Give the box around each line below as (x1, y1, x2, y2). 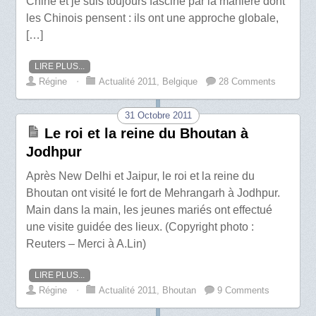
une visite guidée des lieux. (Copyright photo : (26, 220, 255, 233)
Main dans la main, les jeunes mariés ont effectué (26, 203, 273, 216)
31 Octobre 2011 (124, 109, 192, 121)
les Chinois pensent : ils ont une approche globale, (26, 11, 279, 24)
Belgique (162, 75, 198, 87)
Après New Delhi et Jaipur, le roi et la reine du (26, 169, 255, 182)
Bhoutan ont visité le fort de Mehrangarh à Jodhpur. (26, 186, 281, 199)
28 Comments (219, 75, 276, 87)
